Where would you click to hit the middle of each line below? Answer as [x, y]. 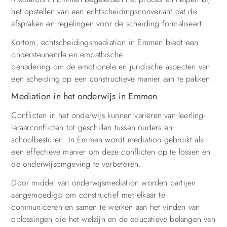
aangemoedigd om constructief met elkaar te [88, 195]
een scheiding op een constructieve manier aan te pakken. [112, 79]
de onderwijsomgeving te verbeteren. [76, 164]
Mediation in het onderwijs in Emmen [84, 97]
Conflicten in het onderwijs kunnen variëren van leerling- [108, 115]
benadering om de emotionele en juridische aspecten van [111, 66]
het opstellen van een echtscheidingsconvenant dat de [104, 11]
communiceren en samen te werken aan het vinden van [106, 207]
